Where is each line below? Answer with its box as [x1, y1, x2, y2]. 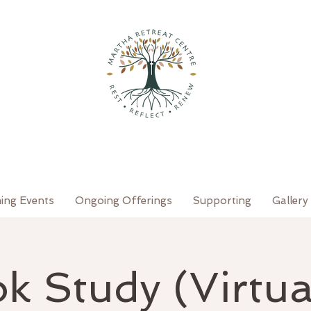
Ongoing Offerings [75, 194, 172, 207]
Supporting [193, 194, 251, 207]
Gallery [272, 194, 308, 207]
